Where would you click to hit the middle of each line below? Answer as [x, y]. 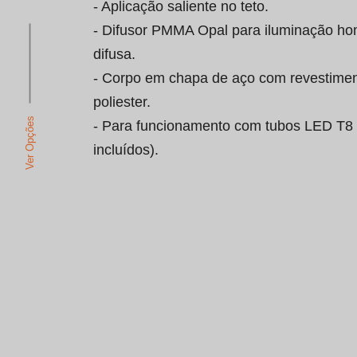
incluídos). [126, 150]
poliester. [122, 102]
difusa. [114, 55]
